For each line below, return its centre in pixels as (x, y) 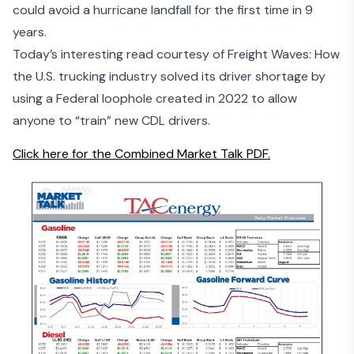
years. (30, 32)
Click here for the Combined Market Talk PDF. (141, 154)
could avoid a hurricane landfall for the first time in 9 (163, 10)
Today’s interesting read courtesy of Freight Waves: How (176, 55)
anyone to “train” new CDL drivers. (111, 121)
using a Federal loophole (83, 99)
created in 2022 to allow (225, 99)
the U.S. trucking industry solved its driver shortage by (169, 77)
